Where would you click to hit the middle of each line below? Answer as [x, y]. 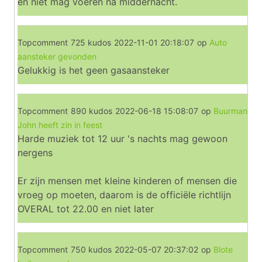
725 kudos [91, 42]
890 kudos [92, 111]
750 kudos [91, 249]
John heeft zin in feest [60, 125]
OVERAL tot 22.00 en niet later [86, 209]
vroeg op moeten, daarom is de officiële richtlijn [124, 195]
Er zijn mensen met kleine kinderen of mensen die [127, 181]
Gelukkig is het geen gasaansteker [94, 70]
